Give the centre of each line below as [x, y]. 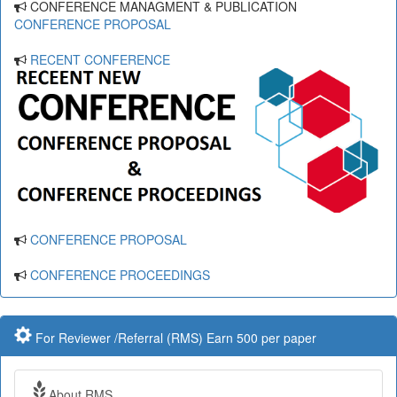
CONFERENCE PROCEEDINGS [120, 274]
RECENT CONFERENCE [100, 60]
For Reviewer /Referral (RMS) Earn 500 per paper [174, 337]
